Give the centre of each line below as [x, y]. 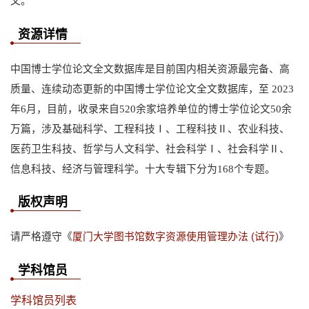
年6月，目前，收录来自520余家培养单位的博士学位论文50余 [151, 109]
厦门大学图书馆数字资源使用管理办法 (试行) [176, 237]
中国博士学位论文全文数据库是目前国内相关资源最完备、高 [150, 69]
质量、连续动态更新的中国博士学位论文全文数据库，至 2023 [152, 89]
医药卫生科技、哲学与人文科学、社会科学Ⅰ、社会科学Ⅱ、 [150, 149]
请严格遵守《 [41, 237]
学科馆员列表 [43, 300]
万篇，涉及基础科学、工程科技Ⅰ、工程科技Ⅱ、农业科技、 [150, 129]
